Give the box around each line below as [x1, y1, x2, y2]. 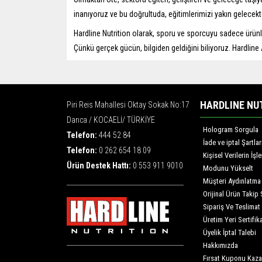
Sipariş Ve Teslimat [203, 202, 260, 212]
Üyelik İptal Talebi [203, 228, 256, 237]
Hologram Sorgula [203, 125, 258, 135]
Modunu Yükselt [203, 164, 253, 173]
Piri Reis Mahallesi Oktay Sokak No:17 [67, 100, 189, 110]
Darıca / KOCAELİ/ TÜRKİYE [67, 115, 155, 125]
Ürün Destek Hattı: [67, 161, 133, 171]
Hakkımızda [203, 241, 238, 250]
